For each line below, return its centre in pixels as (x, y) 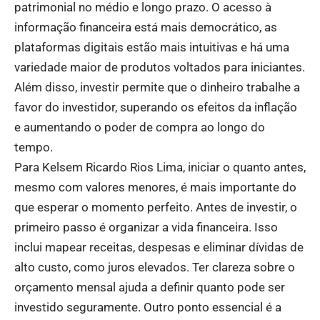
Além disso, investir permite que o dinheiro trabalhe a (157, 87)
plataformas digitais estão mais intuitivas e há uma (152, 47)
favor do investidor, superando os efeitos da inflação (156, 107)
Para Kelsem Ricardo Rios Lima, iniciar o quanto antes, (160, 167)
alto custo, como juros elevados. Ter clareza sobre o (155, 267)
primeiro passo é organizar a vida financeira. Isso (146, 227)
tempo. (35, 147)
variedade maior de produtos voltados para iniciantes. (160, 67)
